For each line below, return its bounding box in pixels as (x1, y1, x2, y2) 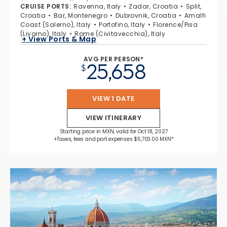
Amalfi (184, 11, 206, 20)
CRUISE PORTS (20, 2, 69, 11)
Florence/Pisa (153, 20, 198, 29)
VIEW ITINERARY (85, 113, 142, 123)
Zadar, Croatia (129, 2, 178, 11)
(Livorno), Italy (20, 29, 67, 38)
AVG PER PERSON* (84, 55, 143, 63)
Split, (185, 2, 202, 11)
